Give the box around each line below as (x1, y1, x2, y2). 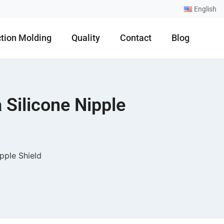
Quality (71, 32, 100, 43)
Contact (120, 32, 152, 43)
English (194, 5, 216, 13)
